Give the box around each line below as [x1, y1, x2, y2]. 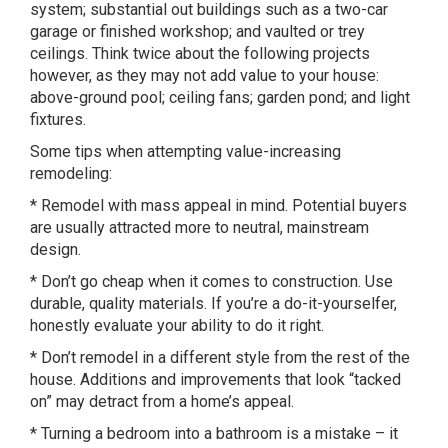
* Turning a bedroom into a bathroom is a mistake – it [30, 424, 398, 443]
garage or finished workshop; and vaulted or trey [30, 22, 365, 41]
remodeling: [30, 164, 112, 183]
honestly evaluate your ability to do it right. [30, 316, 324, 335]
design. [30, 240, 81, 259]
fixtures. [30, 110, 86, 129]
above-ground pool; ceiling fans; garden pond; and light [30, 88, 410, 107]
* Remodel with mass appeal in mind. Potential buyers [30, 196, 407, 215]
